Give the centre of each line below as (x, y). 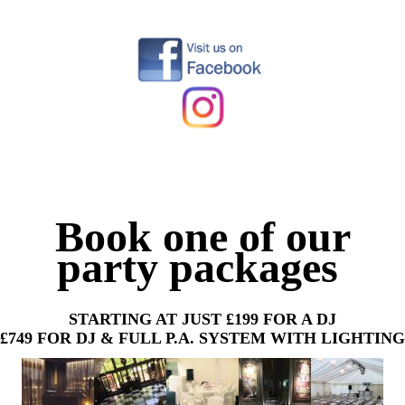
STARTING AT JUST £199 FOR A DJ (202, 320)
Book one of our (202, 237)
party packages (197, 268)
